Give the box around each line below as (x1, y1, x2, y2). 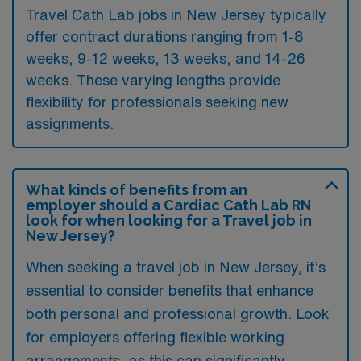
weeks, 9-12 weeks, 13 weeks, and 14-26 (26, 50, 305, 65)
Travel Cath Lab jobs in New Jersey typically (26, 6, 326, 22)
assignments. (26, 115, 114, 131)
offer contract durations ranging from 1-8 (26, 28, 304, 44)
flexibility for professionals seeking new (26, 93, 288, 109)
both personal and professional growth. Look (26, 305, 330, 321)
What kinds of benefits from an (26, 180, 247, 198)
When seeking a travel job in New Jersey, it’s (26, 259, 326, 274)
